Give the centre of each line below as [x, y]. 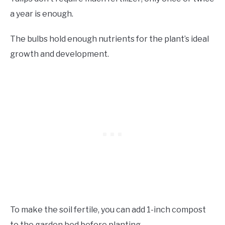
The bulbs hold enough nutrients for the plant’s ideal [109, 39]
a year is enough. [42, 14]
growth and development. [60, 54]
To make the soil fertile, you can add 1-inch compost [108, 210]
